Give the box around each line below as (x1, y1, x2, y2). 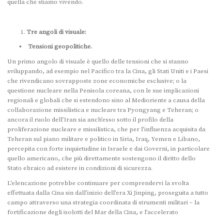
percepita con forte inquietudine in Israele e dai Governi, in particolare (7, 145, 210, 153)
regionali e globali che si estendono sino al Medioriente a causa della (7, 96, 205, 105)
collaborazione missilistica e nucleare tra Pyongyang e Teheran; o (7, 106, 199, 114)
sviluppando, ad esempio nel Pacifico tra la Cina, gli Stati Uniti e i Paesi (7, 67, 208, 76)
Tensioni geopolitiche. (28, 43, 92, 51)
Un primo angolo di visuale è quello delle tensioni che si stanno (7, 58, 188, 66)
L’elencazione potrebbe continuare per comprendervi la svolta (7, 179, 189, 187)
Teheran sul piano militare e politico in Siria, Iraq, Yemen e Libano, (7, 135, 200, 143)
